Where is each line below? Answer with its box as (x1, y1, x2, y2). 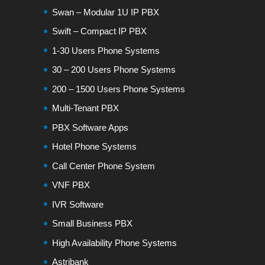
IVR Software (51, 199, 104, 209)
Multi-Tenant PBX (51, 103, 119, 113)
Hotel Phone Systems (51, 141, 137, 151)
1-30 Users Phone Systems (51, 45, 160, 56)
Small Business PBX (51, 218, 132, 228)
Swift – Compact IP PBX (51, 26, 147, 36)
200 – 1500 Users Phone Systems (51, 83, 185, 94)
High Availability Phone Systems (51, 237, 177, 248)
